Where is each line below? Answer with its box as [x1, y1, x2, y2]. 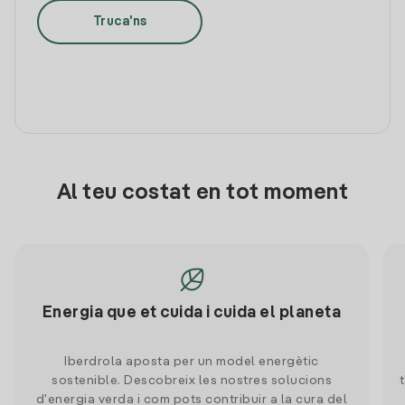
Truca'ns [92, 14, 147, 28]
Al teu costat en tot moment [56, 183, 349, 204]
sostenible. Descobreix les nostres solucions [52, 374, 332, 387]
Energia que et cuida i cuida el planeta [42, 305, 342, 321]
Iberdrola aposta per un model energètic [64, 355, 319, 368]
